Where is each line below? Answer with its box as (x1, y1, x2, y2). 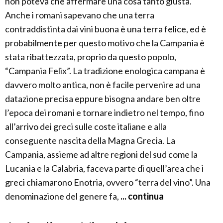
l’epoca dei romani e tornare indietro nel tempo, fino (5, 107, 204, 118)
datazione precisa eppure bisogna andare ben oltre (5, 93, 201, 104)
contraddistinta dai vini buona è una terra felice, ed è (5, 23, 206, 34)
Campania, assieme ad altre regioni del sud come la (5, 149, 198, 160)
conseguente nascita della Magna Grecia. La (5, 135, 175, 146)
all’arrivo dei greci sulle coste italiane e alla (5, 121, 167, 132)
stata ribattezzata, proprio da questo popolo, (5, 51, 176, 62)
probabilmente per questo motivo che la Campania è (5, 37, 205, 48)
